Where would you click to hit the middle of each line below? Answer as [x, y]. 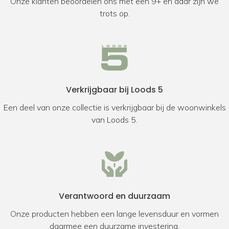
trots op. [114, 13]
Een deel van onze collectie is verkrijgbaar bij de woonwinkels [114, 107]
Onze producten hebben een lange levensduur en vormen [114, 214]
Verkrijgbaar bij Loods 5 [114, 90]
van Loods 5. [114, 120]
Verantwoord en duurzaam [114, 196]
